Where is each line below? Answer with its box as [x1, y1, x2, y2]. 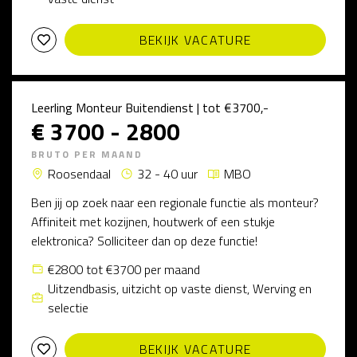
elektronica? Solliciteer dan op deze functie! [31, 231, 257, 250]
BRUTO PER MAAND [31, 147, 143, 162]
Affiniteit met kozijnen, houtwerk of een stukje [31, 212, 275, 231]
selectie [48, 298, 88, 317]
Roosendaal [48, 164, 111, 183]
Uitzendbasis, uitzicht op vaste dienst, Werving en [48, 279, 312, 298]
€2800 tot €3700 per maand [48, 260, 200, 279]
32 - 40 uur [137, 164, 198, 183]
